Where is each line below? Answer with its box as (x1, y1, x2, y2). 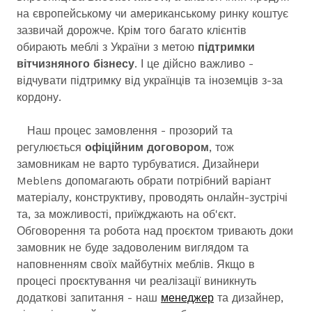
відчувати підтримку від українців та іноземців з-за (17, 74, 283, 87)
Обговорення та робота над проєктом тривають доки (17, 224, 293, 237)
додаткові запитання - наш (17, 291, 161, 304)
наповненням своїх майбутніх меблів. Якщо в (17, 258, 255, 271)
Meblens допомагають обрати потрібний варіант (17, 174, 271, 187)
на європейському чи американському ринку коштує (17, 7, 288, 20)
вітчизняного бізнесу (17, 57, 134, 70)
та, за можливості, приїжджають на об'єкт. (17, 208, 236, 221)
